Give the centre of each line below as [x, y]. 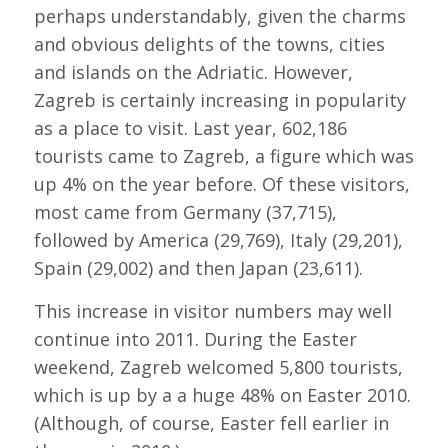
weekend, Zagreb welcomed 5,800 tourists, [218, 367]
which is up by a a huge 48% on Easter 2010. [222, 395]
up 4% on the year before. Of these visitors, [221, 183]
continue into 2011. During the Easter [195, 339]
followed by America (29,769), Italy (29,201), [218, 239]
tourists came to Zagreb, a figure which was [223, 155]
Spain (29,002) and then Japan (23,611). [198, 267]
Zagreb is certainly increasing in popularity [219, 99]
